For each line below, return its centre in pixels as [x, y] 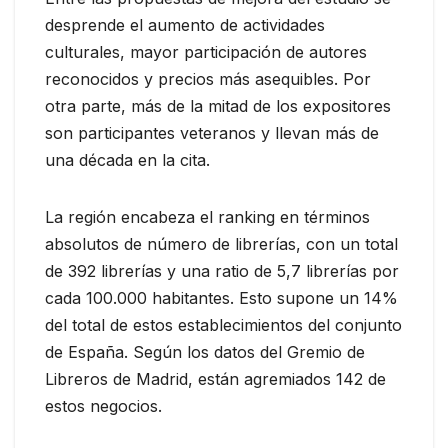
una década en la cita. [127, 159]
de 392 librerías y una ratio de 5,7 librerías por [222, 270]
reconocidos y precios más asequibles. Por [208, 78]
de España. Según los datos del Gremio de [205, 351]
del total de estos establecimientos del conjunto [223, 324]
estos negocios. [103, 405]
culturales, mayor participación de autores [206, 51]
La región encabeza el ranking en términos [207, 216]
